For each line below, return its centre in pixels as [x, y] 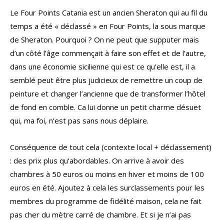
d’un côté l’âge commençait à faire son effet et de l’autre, [108, 53]
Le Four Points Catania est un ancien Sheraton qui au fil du [109, 13]
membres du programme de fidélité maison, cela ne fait [106, 201]
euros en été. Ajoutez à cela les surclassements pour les [107, 188]
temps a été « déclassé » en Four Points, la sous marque [108, 26]
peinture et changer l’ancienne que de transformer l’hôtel [108, 94]
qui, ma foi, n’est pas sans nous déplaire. [79, 121]
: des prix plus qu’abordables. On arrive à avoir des [97, 161]
